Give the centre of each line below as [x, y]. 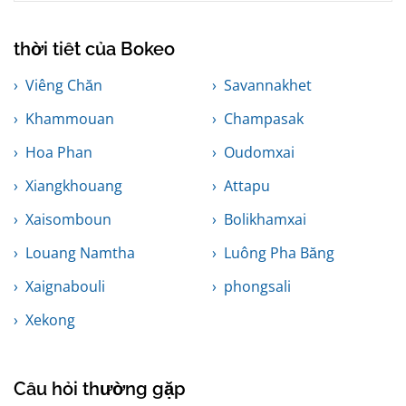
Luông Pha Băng [279, 253]
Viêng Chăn [64, 86]
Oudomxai [259, 153]
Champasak [264, 119]
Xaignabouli [65, 287]
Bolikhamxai [265, 220]
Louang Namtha [80, 253]
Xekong [50, 320]
